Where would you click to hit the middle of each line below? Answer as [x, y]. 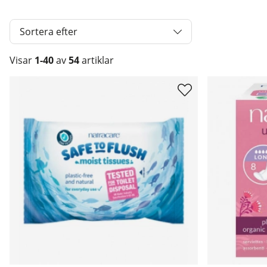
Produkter [32, 83]
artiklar [97, 60]
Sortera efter [49, 32]
